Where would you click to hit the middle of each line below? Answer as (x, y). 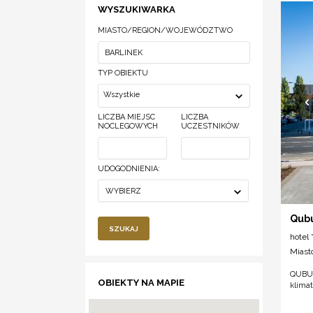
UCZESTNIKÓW (210, 126)
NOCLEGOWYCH (128, 126)
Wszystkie (122, 95)
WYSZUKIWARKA (137, 10)
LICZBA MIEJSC (126, 117)
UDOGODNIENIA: (129, 169)
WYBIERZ (123, 191)
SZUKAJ (124, 228)
